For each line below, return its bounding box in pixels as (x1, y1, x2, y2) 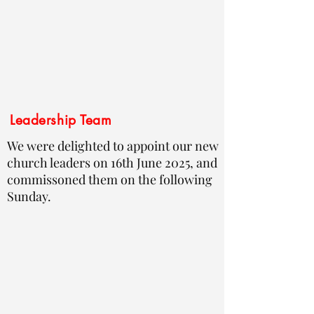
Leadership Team (10, 111, 112, 129)
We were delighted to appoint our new (7, 137, 219, 154)
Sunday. (7, 188, 51, 205)
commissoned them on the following (7, 171, 212, 188)
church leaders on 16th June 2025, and (7, 154, 217, 171)
